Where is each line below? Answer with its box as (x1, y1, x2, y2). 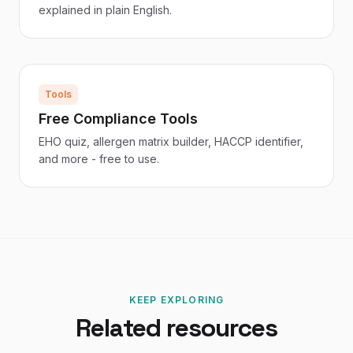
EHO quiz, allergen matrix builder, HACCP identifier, (39, 135, 303, 148)
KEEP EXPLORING (128, 294, 225, 306)
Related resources (75, 312, 278, 344)
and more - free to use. (39, 152, 159, 165)
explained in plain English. (39, 3, 172, 17)
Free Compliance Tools (39, 110, 198, 127)
